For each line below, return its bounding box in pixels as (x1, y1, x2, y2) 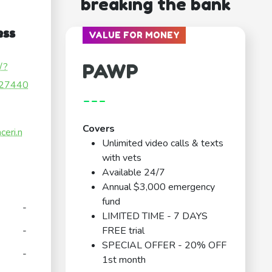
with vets (102, 151, 141, 165)
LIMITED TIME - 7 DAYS (102, 209, 208, 223)
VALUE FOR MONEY (89, 30, 180, 41)
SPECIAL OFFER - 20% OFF (102, 239, 226, 253)
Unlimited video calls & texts (102, 137, 223, 151)
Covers (83, 122, 115, 136)
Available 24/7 (102, 166, 165, 180)
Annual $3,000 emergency (102, 180, 215, 194)
